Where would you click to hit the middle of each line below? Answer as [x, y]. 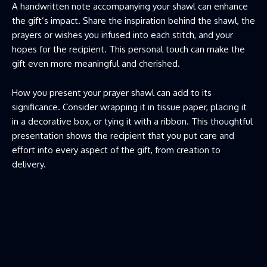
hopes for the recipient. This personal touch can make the [128, 49]
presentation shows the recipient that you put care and [123, 136]
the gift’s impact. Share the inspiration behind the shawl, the [133, 21]
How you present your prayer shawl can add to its [112, 93]
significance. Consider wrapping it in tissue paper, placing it [129, 107]
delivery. [29, 164]
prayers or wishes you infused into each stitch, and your [122, 35]
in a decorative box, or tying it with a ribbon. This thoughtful [132, 122]
